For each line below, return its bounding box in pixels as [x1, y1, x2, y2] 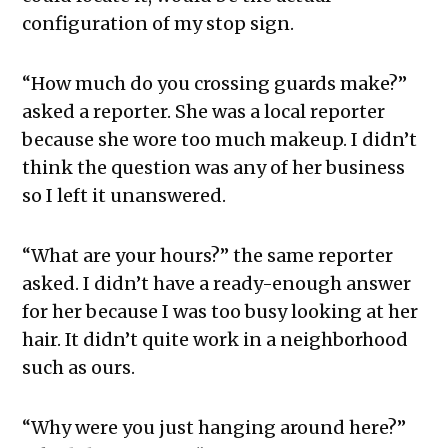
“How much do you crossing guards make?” [22, 72, 408, 96]
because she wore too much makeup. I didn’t [22, 128, 418, 152]
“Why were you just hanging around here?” [22, 416, 407, 440]
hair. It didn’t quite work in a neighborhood [22, 328, 409, 352]
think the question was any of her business [22, 156, 406, 180]
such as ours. [22, 356, 136, 380]
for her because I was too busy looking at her [22, 300, 419, 324]
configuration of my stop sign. [22, 12, 295, 36]
